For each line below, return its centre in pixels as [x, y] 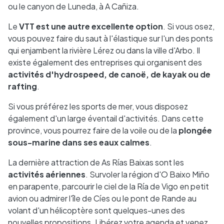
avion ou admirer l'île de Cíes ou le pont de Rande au [102, 198]
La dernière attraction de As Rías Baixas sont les [96, 162]
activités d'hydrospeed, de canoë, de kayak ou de [109, 74]
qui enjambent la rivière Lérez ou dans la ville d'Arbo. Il [104, 50]
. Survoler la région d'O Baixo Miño [147, 174]
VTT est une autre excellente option [91, 26]
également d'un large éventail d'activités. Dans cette [106, 118]
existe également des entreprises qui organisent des [105, 62]
